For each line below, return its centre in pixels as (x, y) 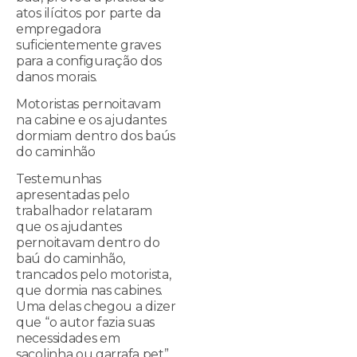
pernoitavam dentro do (88, 243)
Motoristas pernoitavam (88, 104)
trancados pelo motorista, (94, 275)
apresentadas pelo (73, 195)
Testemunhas (59, 179)
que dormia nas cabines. (90, 291)
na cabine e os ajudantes (91, 120)
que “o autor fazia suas (86, 323)
